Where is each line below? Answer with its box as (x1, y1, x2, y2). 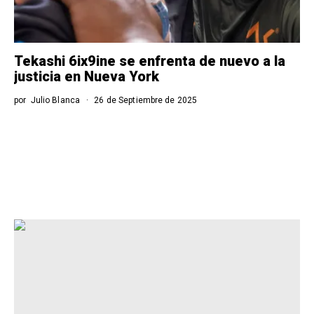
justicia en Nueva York (14, 68, 159, 85)
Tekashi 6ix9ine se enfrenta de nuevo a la (14, 53, 285, 69)
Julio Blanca (30, 95, 81, 105)
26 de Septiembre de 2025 (92, 95, 198, 105)
